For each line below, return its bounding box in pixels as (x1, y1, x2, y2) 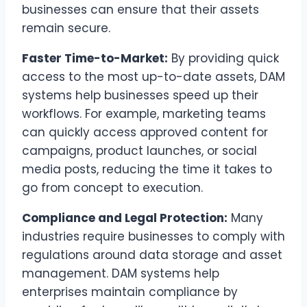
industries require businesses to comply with (22, 228, 285, 245)
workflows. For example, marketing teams (22, 105, 266, 122)
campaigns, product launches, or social (22, 142, 257, 159)
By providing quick (168, 49, 279, 66)
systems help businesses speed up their (22, 86, 258, 103)
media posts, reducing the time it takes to (22, 160, 272, 177)
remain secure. (22, 19, 110, 36)
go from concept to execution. (22, 179, 203, 196)
